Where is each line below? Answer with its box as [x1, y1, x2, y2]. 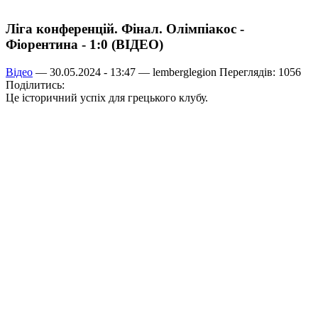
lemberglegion [153, 65, 216, 78]
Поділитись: [6, 78, 65, 91]
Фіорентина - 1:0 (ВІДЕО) [6, 37, 163, 53]
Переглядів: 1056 [216, 65, 301, 78]
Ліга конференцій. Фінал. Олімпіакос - [6, 21, 244, 37]
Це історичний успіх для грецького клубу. [6, 91, 208, 104]
